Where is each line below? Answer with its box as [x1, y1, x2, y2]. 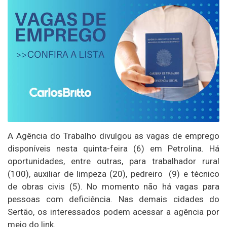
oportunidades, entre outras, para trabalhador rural [8, 156, 219, 166]
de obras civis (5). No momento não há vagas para [8, 181, 219, 192]
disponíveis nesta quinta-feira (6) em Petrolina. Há [8, 143, 219, 154]
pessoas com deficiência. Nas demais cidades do [8, 194, 219, 204]
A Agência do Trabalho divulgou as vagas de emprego [8, 130, 219, 141]
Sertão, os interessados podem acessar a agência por [8, 206, 219, 217]
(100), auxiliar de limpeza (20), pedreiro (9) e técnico [8, 168, 219, 179]
